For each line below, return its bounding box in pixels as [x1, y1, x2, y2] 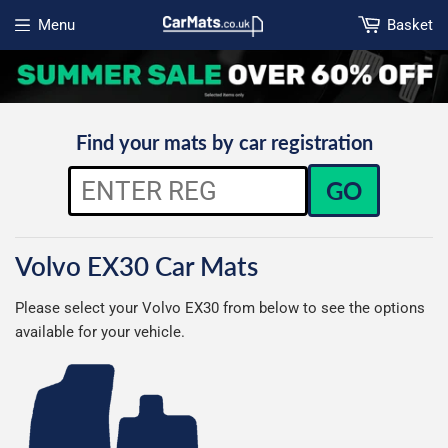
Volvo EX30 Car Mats [15, 250, 258, 283]
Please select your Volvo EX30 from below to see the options [15, 299, 425, 318]
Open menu [14, 26, 89, 45]
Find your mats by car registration [75, 130, 373, 155]
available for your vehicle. [15, 323, 185, 342]
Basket [387, 16, 433, 34]
